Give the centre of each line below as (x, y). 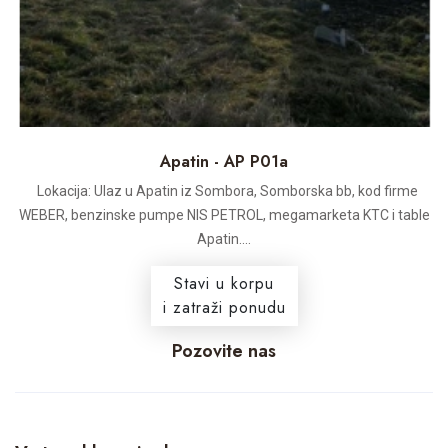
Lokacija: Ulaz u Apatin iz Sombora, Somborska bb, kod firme (224, 191)
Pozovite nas (224, 351)
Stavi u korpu (224, 284)
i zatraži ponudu (224, 308)
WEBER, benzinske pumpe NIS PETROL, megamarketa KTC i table (224, 215)
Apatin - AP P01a (224, 162)
